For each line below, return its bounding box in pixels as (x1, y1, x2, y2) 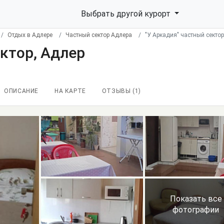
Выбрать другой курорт (80, 9, 172, 18)
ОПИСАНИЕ (4, 87, 39, 94)
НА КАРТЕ (54, 87, 86, 94)
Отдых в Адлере (7, 31, 52, 38)
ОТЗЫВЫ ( (101, 87, 135, 94)
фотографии (172, 205, 219, 215)
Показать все (169, 194, 222, 204)
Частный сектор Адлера (65, 31, 132, 38)
